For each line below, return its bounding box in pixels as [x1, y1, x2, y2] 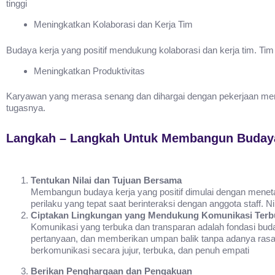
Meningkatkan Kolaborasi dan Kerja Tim [34, 19, 193, 30]
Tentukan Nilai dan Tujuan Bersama [31, 175, 182, 186]
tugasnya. [6, 103, 45, 114]
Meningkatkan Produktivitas [34, 65, 145, 76]
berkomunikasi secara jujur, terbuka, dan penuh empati [31, 245, 249, 256]
